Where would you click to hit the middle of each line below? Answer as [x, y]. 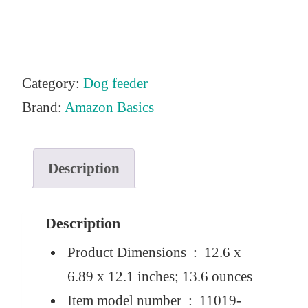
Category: [52, 84]
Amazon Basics [109, 108]
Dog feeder [115, 84]
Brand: [43, 108]
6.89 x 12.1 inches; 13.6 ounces [159, 277]
